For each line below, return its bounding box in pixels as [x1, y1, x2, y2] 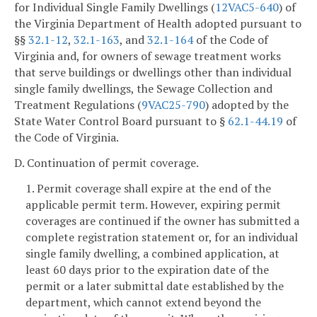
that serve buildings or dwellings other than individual [14, 64, 292, 81]
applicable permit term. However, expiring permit [25, 196, 281, 212]
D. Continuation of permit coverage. [14, 155, 199, 171]
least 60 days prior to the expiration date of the [25, 261, 269, 277]
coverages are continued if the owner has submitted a [25, 212, 299, 229]
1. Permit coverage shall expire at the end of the [25, 180, 271, 196]
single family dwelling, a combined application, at [25, 245, 279, 261]
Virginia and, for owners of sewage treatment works [14, 48, 281, 64]
